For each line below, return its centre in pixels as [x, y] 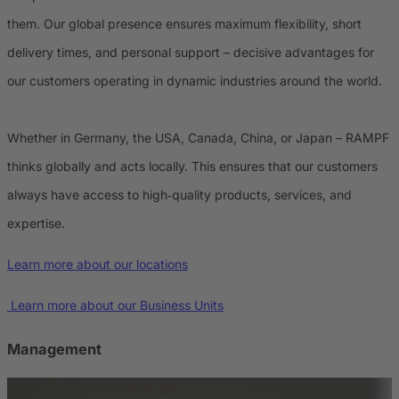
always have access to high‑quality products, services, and [179, 195]
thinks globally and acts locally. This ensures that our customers [192, 167]
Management [54, 349]
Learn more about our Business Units [115, 305]
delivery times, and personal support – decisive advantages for [191, 53]
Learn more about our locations [98, 265]
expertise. [36, 224]
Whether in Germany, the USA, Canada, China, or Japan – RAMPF [198, 138]
